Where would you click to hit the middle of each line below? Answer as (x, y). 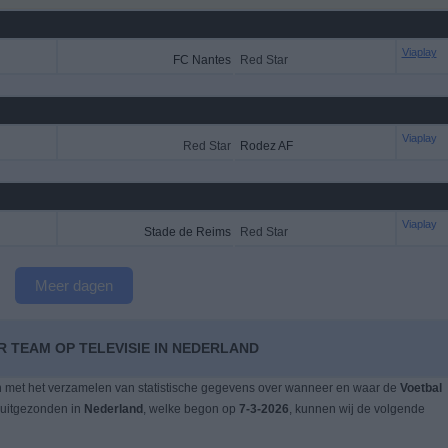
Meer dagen (74, 285)
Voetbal (420, 388)
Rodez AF (266, 146)
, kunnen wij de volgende (356, 409)
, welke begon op (190, 409)
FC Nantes (201, 60)
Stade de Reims (187, 232)
